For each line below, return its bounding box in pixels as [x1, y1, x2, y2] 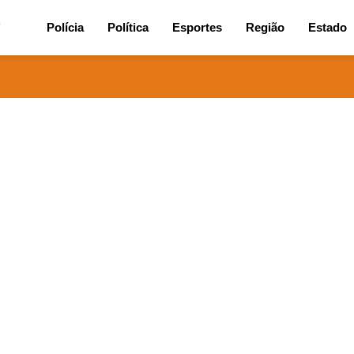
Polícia [47, 21, 84, 34]
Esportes [172, 21, 222, 34]
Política [107, 21, 149, 34]
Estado [308, 21, 347, 34]
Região [246, 21, 284, 34]
